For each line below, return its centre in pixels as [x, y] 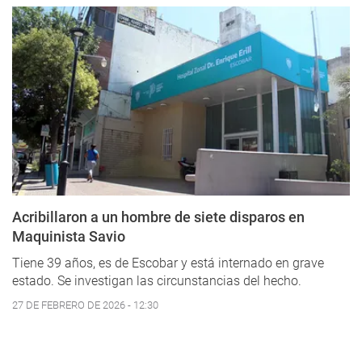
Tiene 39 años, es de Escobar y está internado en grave [168, 263]
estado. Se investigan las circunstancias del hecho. [157, 280]
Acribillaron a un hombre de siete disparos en [158, 217]
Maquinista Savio [69, 236]
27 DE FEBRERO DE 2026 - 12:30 [85, 305]
